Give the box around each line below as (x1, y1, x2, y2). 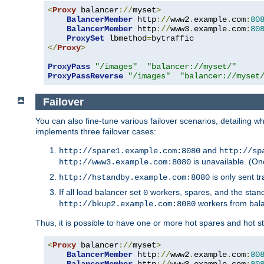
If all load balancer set (59, 187, 143, 197)
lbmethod (104, 33, 147, 43)
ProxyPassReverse (48, 71, 123, 81)
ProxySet (67, 33, 104, 43)
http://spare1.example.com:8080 (59, 146, 200, 156)
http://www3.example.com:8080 (59, 157, 191, 167)
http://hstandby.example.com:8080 (59, 173, 210, 183)
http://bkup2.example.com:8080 (59, 199, 196, 209)
